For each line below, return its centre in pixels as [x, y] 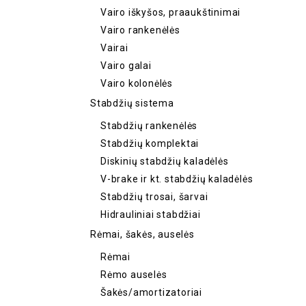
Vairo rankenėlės [140, 30]
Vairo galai [126, 66]
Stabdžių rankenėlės [149, 126]
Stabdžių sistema [132, 103]
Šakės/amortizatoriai [151, 292]
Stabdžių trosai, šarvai [154, 197]
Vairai [114, 48]
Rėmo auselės [134, 275]
